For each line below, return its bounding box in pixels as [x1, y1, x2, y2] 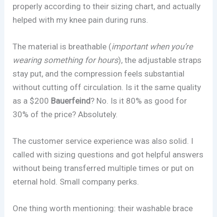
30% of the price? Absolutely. [13, 109, 118, 119]
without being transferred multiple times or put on [13, 163, 194, 173]
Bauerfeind [51, 95, 91, 106]
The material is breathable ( [13, 41, 112, 51]
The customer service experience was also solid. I [13, 136, 194, 146]
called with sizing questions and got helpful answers [13, 150, 204, 160]
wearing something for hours [13, 55, 119, 65]
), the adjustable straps [118, 55, 202, 65]
